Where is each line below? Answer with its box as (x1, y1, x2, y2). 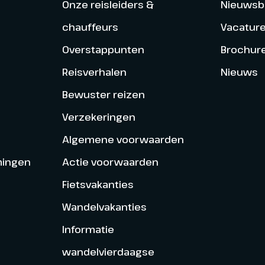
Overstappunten (62, 42, 144, 56)
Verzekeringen (62, 109, 135, 124)
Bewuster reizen (62, 87, 145, 101)
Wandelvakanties (62, 199, 147, 214)
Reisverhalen (62, 64, 127, 79)
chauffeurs (62, 20, 118, 34)
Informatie (62, 222, 114, 236)
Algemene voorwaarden (62, 132, 184, 146)
